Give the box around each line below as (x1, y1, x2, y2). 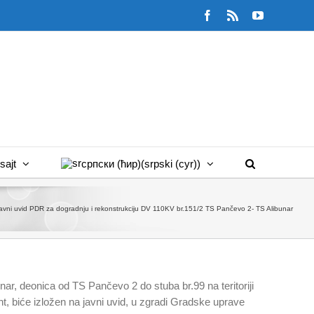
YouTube (263, 9, 303, 20)
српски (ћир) (81, 157, 141, 170)
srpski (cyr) (144, 157, 197, 170)
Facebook (212, 9, 256, 20)
